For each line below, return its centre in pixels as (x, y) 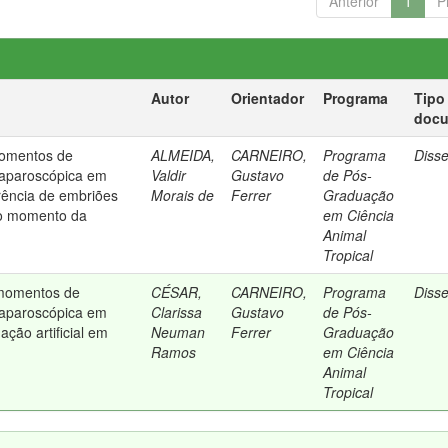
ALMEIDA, (183, 155)
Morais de (183, 195)
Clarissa (177, 312)
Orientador (268, 98)
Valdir (169, 175)
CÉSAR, (177, 292)
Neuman (178, 332)
